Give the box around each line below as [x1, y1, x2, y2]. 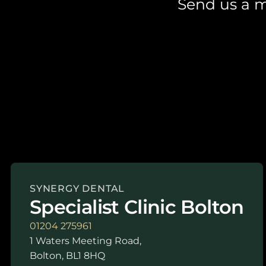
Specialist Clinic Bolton [30, 195, 244, 219]
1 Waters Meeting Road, [30, 235, 141, 247]
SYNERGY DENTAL [30, 183, 125, 195]
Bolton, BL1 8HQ [30, 250, 105, 262]
